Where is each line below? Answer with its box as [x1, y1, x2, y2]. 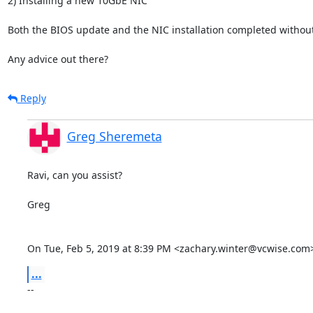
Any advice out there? [7, 52, 108, 66]
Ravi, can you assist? [27, 168, 122, 182]
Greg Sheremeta [66, 127, 162, 145]
